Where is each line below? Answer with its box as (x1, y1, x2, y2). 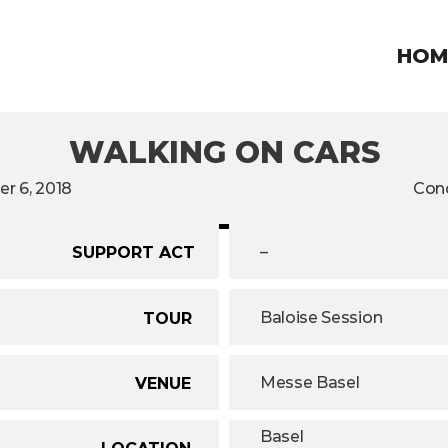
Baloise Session (260, 307, 383, 327)
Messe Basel (260, 373, 360, 393)
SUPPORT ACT (72, 242, 195, 262)
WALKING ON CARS (68, 134, 380, 171)
